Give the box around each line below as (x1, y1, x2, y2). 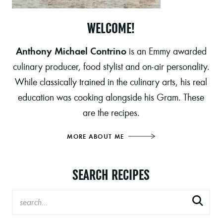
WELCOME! (87, 19, 135, 37)
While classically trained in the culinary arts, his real (15, 75, 207, 88)
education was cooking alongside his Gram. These (18, 90, 204, 103)
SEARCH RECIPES (72, 166, 150, 183)
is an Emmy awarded (126, 44, 207, 57)
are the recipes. (82, 106, 140, 118)
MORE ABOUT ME (67, 132, 126, 141)
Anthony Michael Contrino (15, 44, 126, 57)
